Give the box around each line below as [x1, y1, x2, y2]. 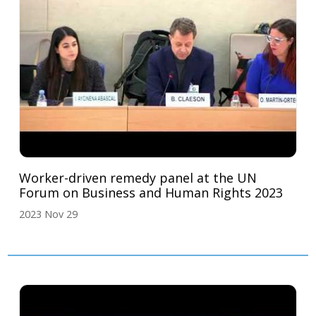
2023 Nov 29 [19, 207, 78, 221]
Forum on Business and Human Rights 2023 [19, 184, 284, 202]
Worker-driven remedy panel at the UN [19, 169, 257, 187]
